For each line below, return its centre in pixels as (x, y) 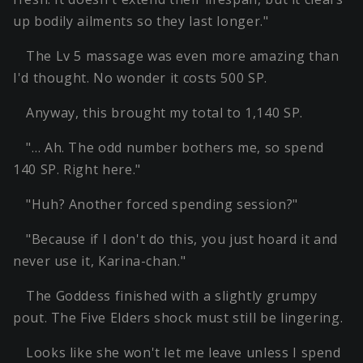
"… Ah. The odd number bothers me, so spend (175, 148)
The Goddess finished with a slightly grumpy (172, 296)
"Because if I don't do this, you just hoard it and (182, 239)
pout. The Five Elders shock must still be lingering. (178, 318)
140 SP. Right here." (77, 170)
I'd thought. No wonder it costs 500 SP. (140, 78)
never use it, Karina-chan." (100, 261)
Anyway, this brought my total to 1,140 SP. (164, 113)
